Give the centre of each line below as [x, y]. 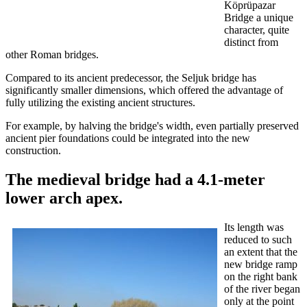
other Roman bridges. [52, 55]
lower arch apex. [64, 198]
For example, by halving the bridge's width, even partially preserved [152, 126]
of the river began [262, 289]
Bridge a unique [259, 18]
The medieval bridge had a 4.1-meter [135, 180]
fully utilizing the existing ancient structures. [100, 103]
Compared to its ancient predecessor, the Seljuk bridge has [131, 78]
